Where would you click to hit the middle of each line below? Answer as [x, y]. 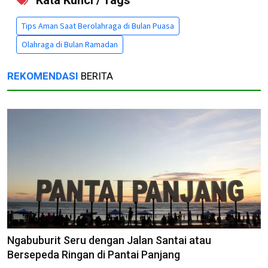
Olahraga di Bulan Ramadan [70, 45]
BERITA [96, 76]
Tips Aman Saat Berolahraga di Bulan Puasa [98, 26]
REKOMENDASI [43, 76]
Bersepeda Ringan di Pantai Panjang [94, 255]
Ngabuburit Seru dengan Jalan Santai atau [109, 240]
